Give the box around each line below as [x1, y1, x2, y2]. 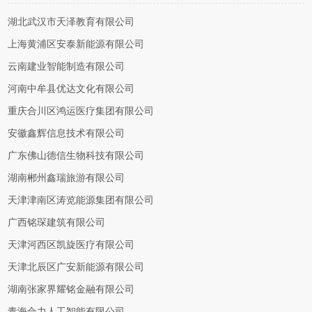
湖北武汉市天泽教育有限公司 [8, 17, 135, 27]
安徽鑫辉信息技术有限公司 [8, 128, 125, 139]
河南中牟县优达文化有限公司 [8, 84, 135, 94]
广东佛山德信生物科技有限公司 [8, 150, 145, 161]
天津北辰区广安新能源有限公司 [8, 262, 145, 272]
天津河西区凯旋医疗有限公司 [8, 240, 135, 250]
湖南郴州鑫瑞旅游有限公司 [8, 173, 125, 183]
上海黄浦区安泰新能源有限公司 [8, 39, 145, 49]
